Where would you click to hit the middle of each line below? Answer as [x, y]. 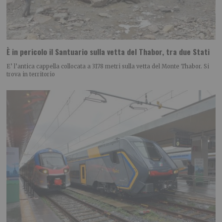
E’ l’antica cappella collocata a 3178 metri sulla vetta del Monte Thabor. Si [108, 66]
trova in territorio [31, 74]
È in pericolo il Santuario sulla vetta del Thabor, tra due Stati [108, 52]
